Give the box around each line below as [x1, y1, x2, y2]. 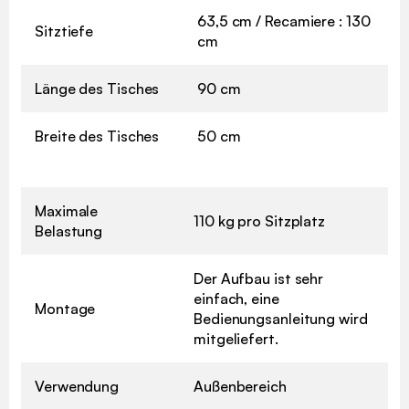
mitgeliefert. [194, 330, 278, 349]
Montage [35, 299, 96, 319]
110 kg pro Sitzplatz [194, 212, 325, 231]
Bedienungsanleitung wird [194, 309, 368, 329]
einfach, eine [194, 289, 279, 309]
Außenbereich [194, 377, 287, 396]
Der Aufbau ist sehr [194, 269, 324, 288]
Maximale [35, 202, 99, 221]
